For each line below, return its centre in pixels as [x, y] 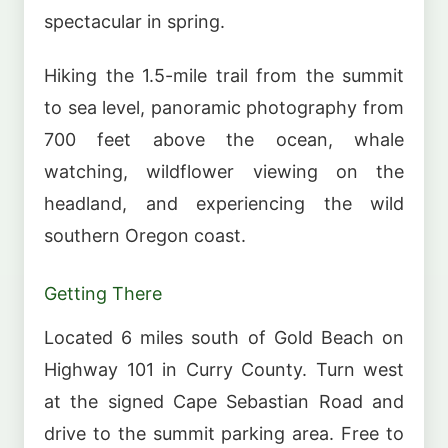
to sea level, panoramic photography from [224, 108]
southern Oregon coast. [145, 236]
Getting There [103, 294]
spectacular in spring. [134, 21]
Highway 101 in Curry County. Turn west [224, 369]
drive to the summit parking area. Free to [224, 433]
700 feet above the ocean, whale [224, 140]
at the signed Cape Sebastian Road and [224, 401]
